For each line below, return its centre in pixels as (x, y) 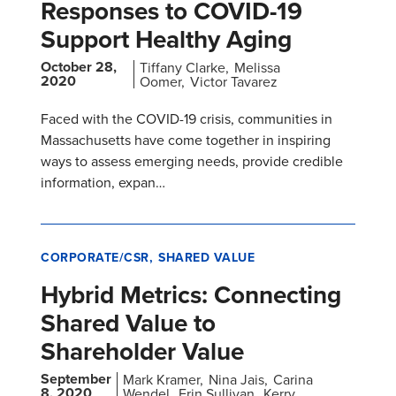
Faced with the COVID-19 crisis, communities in (187, 119)
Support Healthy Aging (166, 39)
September (76, 379)
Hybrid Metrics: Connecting (191, 295)
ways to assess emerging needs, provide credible (192, 161)
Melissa (258, 68)
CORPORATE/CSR (95, 258)
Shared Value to (128, 323)
